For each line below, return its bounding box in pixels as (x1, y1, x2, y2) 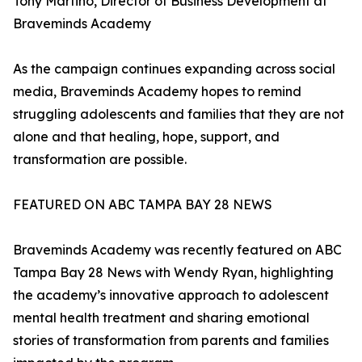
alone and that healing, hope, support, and (13, 128, 280, 145)
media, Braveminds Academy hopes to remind (13, 83, 301, 100)
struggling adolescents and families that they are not (13, 106, 344, 123)
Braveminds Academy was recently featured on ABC (13, 242, 342, 259)
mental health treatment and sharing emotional (13, 309, 309, 326)
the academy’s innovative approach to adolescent (13, 287, 329, 304)
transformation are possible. (13, 151, 187, 168)
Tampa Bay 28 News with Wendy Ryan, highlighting (13, 264, 334, 281)
